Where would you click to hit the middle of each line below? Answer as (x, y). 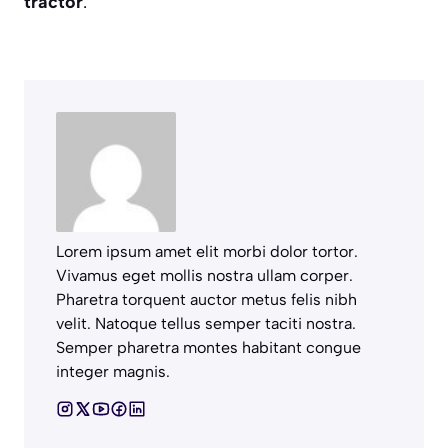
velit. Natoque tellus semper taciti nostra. (206, 323)
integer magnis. (113, 371)
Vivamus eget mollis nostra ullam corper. (204, 275)
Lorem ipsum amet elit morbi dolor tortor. (207, 251)
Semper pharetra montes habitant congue (208, 347)
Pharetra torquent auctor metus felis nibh (206, 299)
